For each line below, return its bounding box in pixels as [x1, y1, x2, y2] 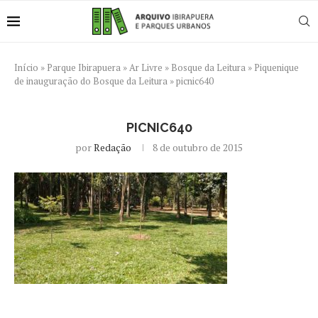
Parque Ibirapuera [47, 61, 121, 74]
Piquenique [254, 61, 299, 74]
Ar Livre [129, 61, 163, 74]
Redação [94, 141, 131, 154]
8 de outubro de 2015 [153, 141, 243, 154]
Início [14, 61, 38, 74]
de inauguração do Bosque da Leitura [14, 75, 168, 87]
